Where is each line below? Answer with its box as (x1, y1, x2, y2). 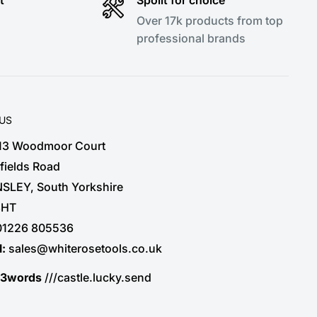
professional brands (136, 30, 246, 45)
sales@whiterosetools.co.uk (8, 241, 162, 256)
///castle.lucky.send (42, 270, 151, 284)
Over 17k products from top (136, 13, 283, 28)
